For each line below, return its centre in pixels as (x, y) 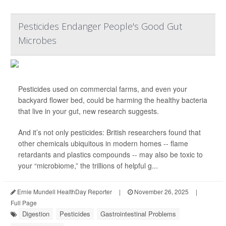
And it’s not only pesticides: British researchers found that (109, 132)
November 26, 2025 (161, 192)
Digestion (36, 214)
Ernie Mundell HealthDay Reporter (64, 192)
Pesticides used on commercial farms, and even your (103, 89)
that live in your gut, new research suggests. (89, 111)
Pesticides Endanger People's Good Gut (100, 26)
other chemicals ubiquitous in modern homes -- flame (103, 144)
